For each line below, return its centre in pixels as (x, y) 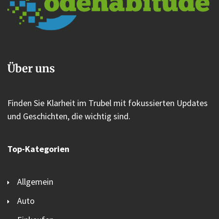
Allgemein (35, 181)
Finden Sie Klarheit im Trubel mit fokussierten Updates (108, 103)
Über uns (31, 68)
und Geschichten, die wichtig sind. (69, 116)
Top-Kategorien (38, 149)
